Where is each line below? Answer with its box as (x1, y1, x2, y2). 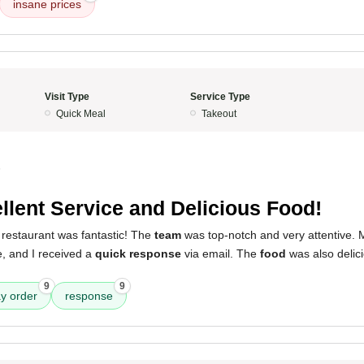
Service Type (190, 91, 250, 102)
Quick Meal (55, 108, 106, 119)
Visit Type (44, 91, 89, 102)
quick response (95, 247, 181, 260)
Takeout (201, 108, 236, 119)
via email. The (181, 247, 260, 260)
